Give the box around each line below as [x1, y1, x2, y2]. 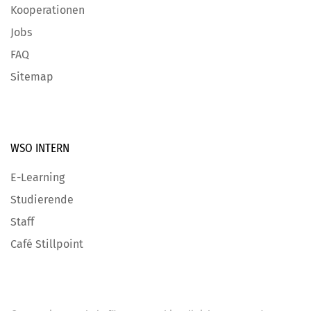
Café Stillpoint [10, 237, 83, 251]
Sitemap [10, 70, 53, 84]
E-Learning [10, 171, 65, 185]
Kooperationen [10, 3, 85, 17]
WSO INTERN [10, 141, 69, 156]
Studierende [10, 193, 74, 207]
